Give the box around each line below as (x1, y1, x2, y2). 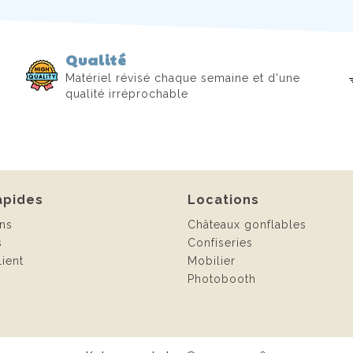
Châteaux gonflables (188, 217, 307, 231)
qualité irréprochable (65, 87, 189, 101)
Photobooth (188, 272, 256, 285)
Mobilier (188, 254, 236, 267)
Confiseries (188, 236, 253, 249)
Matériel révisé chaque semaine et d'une (65, 72, 301, 85)
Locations (188, 191, 259, 207)
